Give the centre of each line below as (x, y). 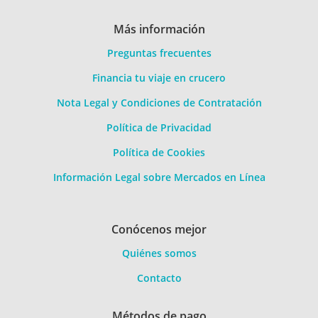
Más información (159, 29)
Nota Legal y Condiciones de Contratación (159, 103)
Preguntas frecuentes (159, 53)
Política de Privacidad (159, 127)
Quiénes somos (159, 253)
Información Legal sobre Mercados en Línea (159, 177)
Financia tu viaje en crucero (159, 78)
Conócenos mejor (159, 229)
